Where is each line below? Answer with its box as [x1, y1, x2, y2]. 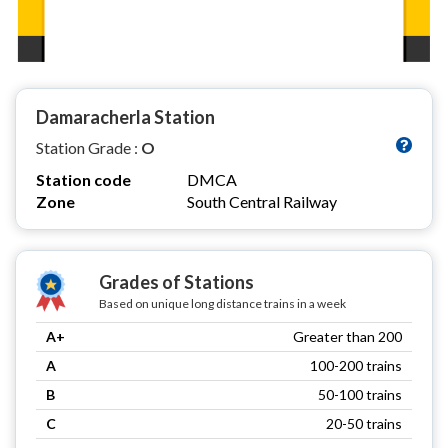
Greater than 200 [293, 327, 402, 345]
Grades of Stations [98, 270, 254, 293]
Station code [36, 169, 131, 189]
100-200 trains [310, 356, 402, 374]
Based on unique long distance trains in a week [98, 295, 346, 311]
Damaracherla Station [36, 105, 215, 128]
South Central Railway [187, 191, 337, 211]
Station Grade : [36, 137, 141, 157]
